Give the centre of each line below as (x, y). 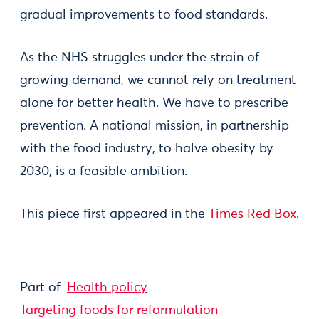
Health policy (108, 288)
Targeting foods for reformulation (119, 310)
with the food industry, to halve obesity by (147, 149)
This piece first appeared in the (114, 214)
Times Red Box (252, 214)
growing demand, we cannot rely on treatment (158, 80)
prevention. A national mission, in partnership (155, 126)
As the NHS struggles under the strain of (140, 58)
